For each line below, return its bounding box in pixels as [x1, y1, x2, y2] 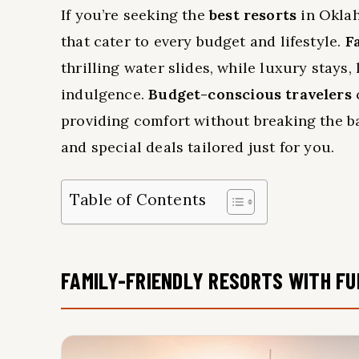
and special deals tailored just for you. [61, 138, 335, 156]
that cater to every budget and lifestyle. [61, 32, 345, 50]
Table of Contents [70, 190, 207, 210]
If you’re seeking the [61, 6, 209, 24]
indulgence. [61, 85, 149, 103]
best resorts [208, 6, 297, 24]
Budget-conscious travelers [148, 85, 352, 103]
